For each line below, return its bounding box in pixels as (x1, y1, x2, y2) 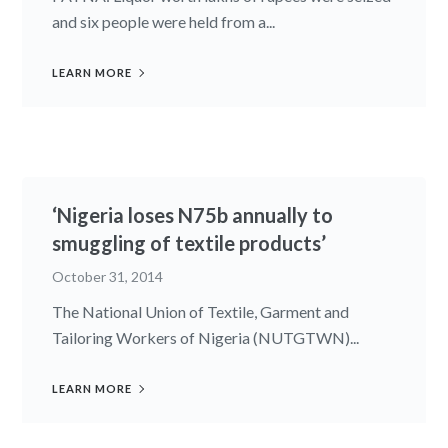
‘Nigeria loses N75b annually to (52, 202, 334, 227)
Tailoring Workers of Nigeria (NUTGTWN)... (52, 327, 360, 347)
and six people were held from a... (52, 11, 276, 31)
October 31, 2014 (52, 267, 164, 285)
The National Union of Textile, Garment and (52, 301, 350, 321)
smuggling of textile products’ (52, 230, 327, 255)
